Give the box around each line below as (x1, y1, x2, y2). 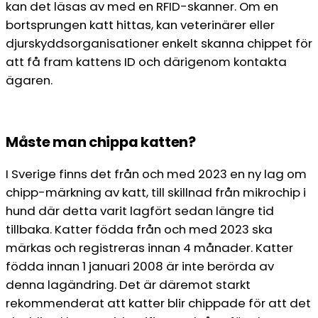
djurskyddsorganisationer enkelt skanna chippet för (6, 35, 312, 53)
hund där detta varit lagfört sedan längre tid (6, 202, 274, 219)
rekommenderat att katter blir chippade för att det (6, 294, 311, 312)
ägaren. (6, 72, 53, 89)
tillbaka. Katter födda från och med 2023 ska (6, 220, 273, 238)
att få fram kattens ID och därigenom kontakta (6, 53, 287, 71)
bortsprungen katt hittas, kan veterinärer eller (6, 16, 275, 34)
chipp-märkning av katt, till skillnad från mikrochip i (6, 183, 306, 201)
